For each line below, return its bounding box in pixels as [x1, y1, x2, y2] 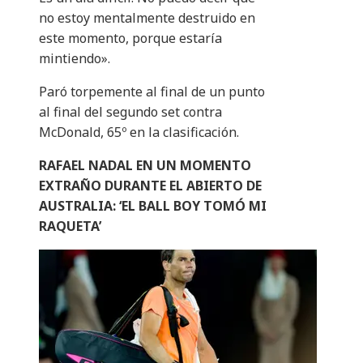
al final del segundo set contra [39, 103, 222, 122]
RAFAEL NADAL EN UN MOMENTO [39, 156, 251, 175]
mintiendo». [39, 49, 110, 68]
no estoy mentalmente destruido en [39, 9, 255, 28]
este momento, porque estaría [39, 29, 222, 48]
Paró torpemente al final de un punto [39, 83, 265, 101]
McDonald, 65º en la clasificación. [39, 123, 239, 142]
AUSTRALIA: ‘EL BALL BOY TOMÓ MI [39, 197, 267, 216]
